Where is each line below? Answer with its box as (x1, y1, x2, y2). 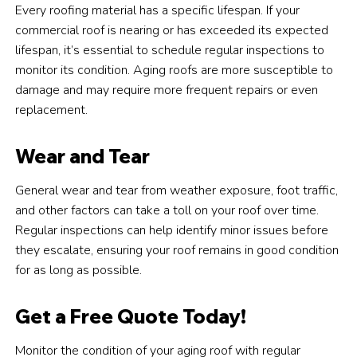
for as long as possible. (15, 261, 143, 280)
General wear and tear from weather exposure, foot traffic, (15, 182, 339, 200)
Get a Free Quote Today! (15, 304, 247, 329)
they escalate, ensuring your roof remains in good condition (15, 241, 339, 260)
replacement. (15, 101, 88, 120)
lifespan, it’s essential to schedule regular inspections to (15, 41, 325, 60)
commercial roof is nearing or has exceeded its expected (15, 22, 329, 40)
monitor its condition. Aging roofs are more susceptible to (15, 61, 334, 80)
